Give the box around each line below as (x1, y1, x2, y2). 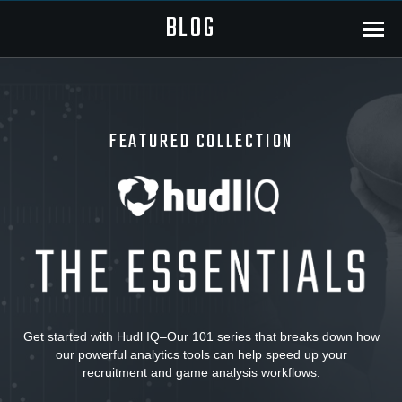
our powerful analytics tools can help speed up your (55, 347, 347, 363)
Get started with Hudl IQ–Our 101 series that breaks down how (22, 329, 380, 345)
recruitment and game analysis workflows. (82, 365, 320, 380)
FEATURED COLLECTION (108, 127, 294, 157)
